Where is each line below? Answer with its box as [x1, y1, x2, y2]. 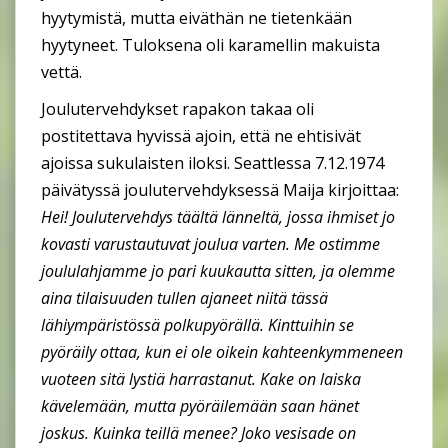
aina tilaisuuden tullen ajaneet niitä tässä [41, 286, 328, 309]
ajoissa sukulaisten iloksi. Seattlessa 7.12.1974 [41, 151, 384, 174]
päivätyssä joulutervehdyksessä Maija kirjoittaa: [41, 178, 399, 201]
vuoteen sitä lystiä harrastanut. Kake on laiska [41, 367, 361, 390]
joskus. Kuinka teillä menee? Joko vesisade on [41, 421, 356, 444]
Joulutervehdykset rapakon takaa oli [41, 97, 314, 120]
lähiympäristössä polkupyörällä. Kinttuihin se [41, 313, 354, 336]
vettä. [41, 60, 82, 83]
